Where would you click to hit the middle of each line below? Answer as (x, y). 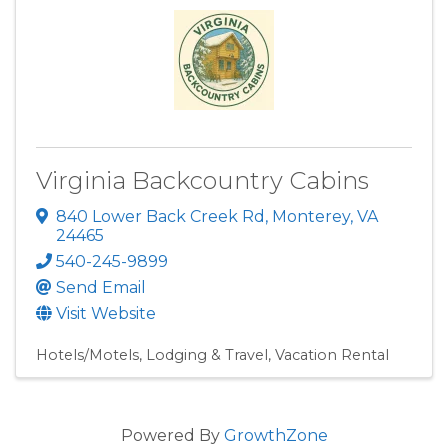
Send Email (101, 287)
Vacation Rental (332, 354)
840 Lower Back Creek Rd (160, 216)
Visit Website (106, 313)
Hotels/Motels (87, 354)
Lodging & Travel (207, 354)
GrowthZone (275, 435)
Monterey (311, 216)
